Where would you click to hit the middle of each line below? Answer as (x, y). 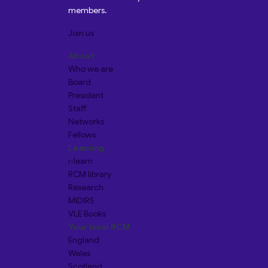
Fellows (82, 135)
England (84, 240)
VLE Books (87, 214)
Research (86, 187)
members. (88, 10)
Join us (81, 33)
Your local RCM (99, 227)
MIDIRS (81, 200)
